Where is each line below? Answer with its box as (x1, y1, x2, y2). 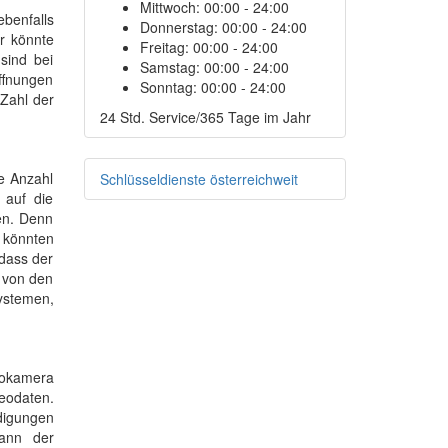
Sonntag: (139, 77, 201, 98)
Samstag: (139, 57, 204, 78)
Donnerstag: (139, 17, 222, 38)
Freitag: (139, 37, 193, 58)
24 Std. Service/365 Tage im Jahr (99, 107, 311, 128)
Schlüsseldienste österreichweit (99, 169, 298, 190)
